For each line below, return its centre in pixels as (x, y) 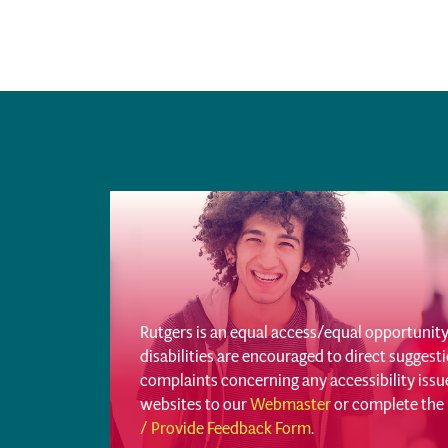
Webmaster (290, 404)
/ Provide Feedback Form (225, 428)
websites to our (195, 404)
